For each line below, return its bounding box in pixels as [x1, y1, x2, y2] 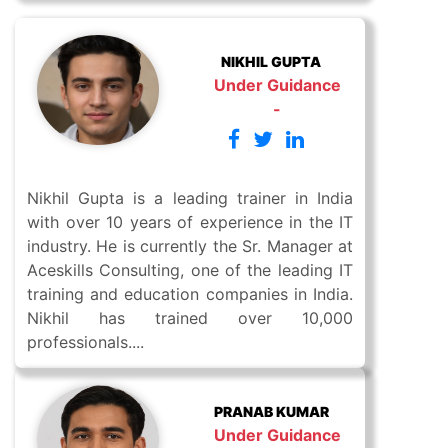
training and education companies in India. [27, 284, 353, 305]
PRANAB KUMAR [214, 402, 330, 420]
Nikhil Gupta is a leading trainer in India [27, 188, 353, 209]
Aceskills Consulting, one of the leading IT [27, 260, 353, 281]
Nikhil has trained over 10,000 [27, 308, 353, 329]
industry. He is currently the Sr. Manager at [27, 236, 353, 257]
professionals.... [27, 332, 144, 353]
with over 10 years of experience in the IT [27, 212, 353, 233]
